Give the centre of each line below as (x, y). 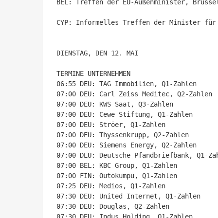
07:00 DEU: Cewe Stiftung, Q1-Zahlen (125, 114)
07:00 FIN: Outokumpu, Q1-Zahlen (117, 176)
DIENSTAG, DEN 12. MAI (97, 53)
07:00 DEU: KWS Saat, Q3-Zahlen (115, 104)
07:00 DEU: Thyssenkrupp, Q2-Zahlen (123, 135)
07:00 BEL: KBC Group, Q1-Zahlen (117, 165)
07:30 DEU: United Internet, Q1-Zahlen (128, 196)
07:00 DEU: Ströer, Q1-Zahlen (111, 125)
